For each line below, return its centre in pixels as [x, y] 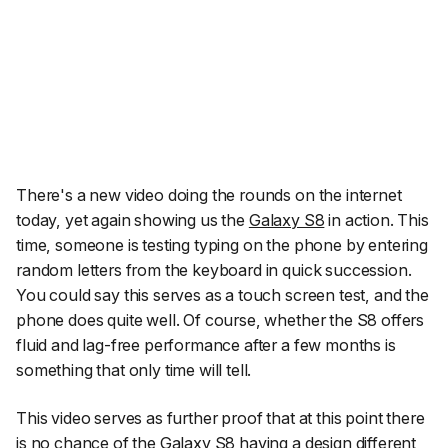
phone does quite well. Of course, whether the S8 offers [220, 320]
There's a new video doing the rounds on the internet [209, 195]
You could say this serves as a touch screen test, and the [222, 295]
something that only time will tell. [134, 370]
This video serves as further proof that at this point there [220, 417]
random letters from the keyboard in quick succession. [214, 270]
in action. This [376, 220]
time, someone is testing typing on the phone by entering [222, 245]
